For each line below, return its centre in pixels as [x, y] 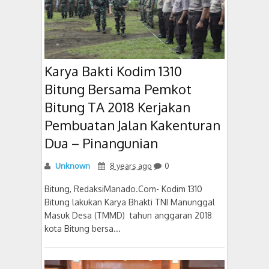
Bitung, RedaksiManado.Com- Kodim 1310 [123, 189]
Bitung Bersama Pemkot [118, 89]
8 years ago [131, 165]
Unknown [72, 165]
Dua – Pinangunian [101, 143]
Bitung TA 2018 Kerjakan [117, 107]
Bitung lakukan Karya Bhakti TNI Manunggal [130, 202]
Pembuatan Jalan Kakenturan [132, 125]
